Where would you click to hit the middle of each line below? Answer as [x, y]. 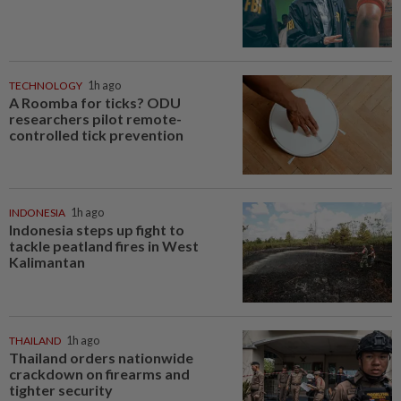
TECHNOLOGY [46, 85]
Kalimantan [47, 262]
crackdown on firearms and [99, 373]
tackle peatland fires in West [104, 246]
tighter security [61, 389]
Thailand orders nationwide [101, 357]
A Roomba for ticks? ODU [95, 102]
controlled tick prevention [96, 134]
